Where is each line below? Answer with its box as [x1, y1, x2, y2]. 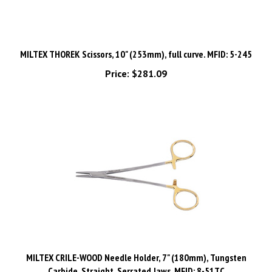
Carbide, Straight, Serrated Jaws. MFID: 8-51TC [47, 251, 225, 263]
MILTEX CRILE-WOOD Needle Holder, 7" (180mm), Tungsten [25, 237, 246, 250]
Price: [105, 53, 129, 66]
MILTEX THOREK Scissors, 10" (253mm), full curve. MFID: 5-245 [20, 34, 252, 46]
